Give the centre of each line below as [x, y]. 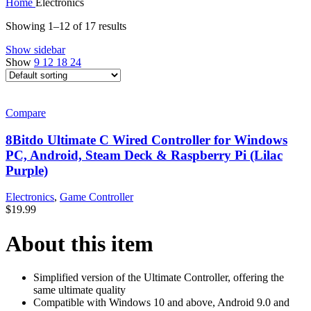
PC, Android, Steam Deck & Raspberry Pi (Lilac [144, 155]
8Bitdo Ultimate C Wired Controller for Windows [146, 140]
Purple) [27, 170]
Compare [26, 112]
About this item [79, 243]
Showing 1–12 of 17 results [66, 26]
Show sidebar [35, 49]
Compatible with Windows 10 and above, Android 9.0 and [161, 303]
